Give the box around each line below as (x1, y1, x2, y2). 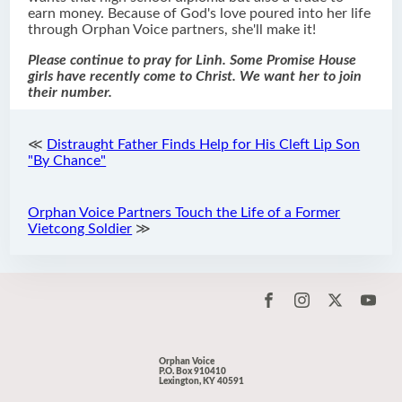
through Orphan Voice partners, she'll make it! (28, 22, 317, 38)
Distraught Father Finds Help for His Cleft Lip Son (47, 137, 361, 153)
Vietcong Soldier (28, 222, 133, 237)
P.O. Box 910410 (158, 367, 226, 377)
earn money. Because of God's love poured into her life (28, 6, 371, 22)
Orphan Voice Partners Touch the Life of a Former (28, 205, 341, 221)
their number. (28, 85, 113, 100)
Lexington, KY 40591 (158, 377, 244, 387)
